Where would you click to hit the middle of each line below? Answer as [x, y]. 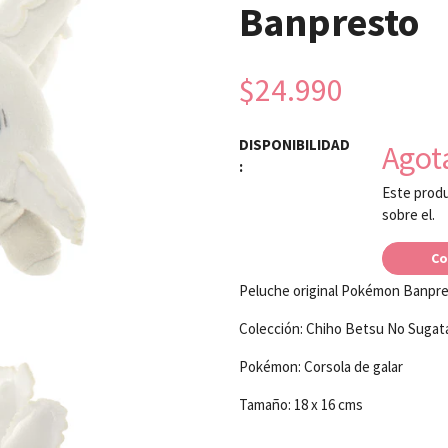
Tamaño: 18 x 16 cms [301, 404]
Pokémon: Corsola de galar [321, 366]
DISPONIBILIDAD [294, 144]
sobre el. [408, 214]
